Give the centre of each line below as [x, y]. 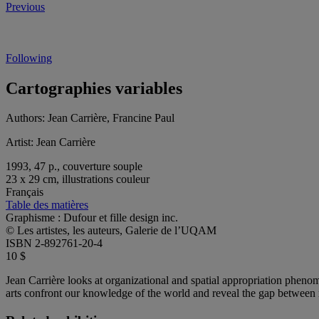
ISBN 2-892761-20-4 [54, 244]
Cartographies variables [94, 88]
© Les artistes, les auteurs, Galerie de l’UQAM [111, 231]
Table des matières [47, 205]
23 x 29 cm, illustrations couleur [78, 179]
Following [29, 58]
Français [25, 192]
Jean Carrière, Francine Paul [111, 118]
